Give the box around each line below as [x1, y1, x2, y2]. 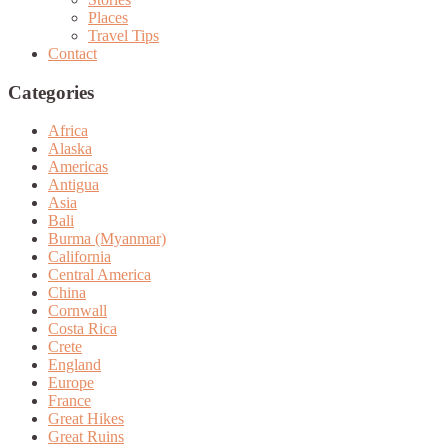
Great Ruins [48, 428, 124, 446]
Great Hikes [48, 410, 124, 428]
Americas [48, 158, 108, 176]
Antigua [48, 176, 99, 194]
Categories [8, 81, 94, 103]
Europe [48, 374, 94, 392]
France [48, 392, 91, 410]
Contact [48, 44, 97, 62]
